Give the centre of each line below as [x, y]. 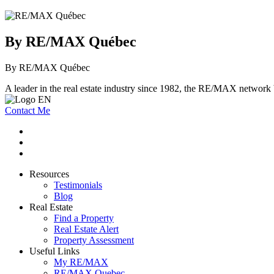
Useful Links [54, 251]
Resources [49, 174]
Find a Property [84, 218]
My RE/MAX [81, 262]
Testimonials [78, 185]
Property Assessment [94, 240]
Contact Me [28, 110]
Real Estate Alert [86, 229]
